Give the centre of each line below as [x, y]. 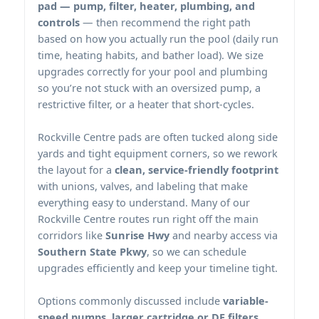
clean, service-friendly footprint [197, 169]
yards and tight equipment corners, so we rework [158, 153]
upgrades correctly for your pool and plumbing [153, 71]
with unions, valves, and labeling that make [143, 185]
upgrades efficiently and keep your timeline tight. [158, 267]
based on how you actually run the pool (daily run [158, 38]
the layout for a [76, 169]
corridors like [72, 235]
